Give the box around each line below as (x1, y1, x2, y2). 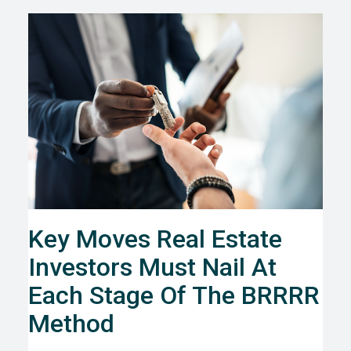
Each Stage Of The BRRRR (28, 280, 320, 310)
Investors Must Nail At (28, 251, 277, 282)
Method (28, 308, 114, 338)
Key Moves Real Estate (28, 223, 282, 254)
